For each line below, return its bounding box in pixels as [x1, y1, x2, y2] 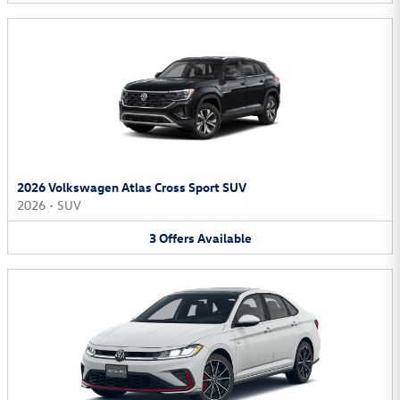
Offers [158, 229, 195, 246]
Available [196, 229, 252, 246]
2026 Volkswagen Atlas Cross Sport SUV [17, 178, 246, 196]
